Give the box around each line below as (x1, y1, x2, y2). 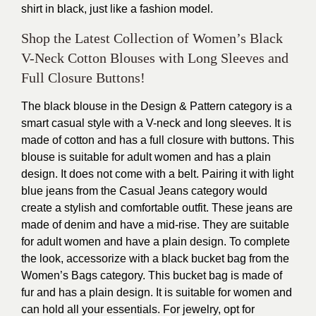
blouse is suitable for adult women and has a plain (21, 150, 271, 163)
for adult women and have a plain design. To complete (21, 235, 290, 248)
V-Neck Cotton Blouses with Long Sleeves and (21, 49, 288, 66)
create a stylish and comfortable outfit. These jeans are (21, 201, 293, 214)
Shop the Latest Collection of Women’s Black (21, 30, 283, 46)
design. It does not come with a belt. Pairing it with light (21, 167, 293, 180)
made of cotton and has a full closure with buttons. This (21, 133, 294, 146)
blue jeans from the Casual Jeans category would (21, 184, 267, 197)
